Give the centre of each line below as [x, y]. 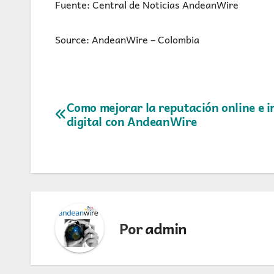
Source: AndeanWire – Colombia [127, 39]
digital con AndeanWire [131, 122]
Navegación [105, 112]
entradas [94, 162]
